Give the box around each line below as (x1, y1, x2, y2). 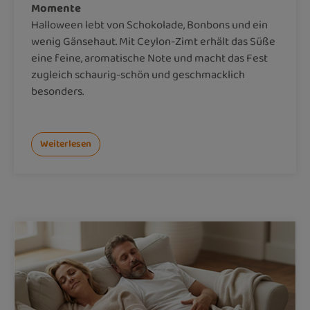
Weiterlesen (40, 136, 91, 152)
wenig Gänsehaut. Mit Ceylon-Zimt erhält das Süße (31, 33, 275, 51)
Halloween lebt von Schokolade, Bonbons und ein (31, 16, 268, 34)
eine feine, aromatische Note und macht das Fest (31, 49, 268, 67)
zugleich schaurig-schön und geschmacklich (31, 66, 245, 84)
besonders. (31, 82, 84, 100)
